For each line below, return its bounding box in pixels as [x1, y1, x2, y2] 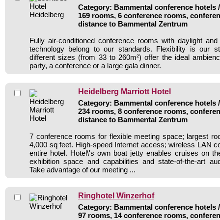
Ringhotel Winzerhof [78, 191, 154, 200]
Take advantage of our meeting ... [29, 165, 136, 174]
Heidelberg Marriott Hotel [78, 86, 171, 96]
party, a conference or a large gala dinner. [29, 61, 161, 70]
